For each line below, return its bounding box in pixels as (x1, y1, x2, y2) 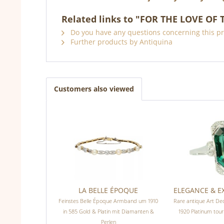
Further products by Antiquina (68, 37, 172, 47)
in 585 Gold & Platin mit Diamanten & (62, 207, 154, 215)
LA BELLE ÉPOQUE (78, 185, 138, 195)
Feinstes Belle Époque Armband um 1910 (58, 197, 158, 205)
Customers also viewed (54, 84, 134, 94)
